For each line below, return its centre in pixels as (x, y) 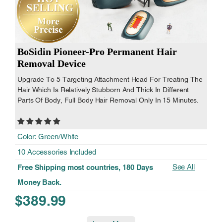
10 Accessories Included (57, 152)
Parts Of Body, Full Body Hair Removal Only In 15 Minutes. (108, 100)
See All (183, 166)
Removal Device (52, 63)
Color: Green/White (48, 136)
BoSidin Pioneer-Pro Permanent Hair (97, 51)
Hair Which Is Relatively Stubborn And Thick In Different (103, 89)
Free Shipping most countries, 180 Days (85, 167)
